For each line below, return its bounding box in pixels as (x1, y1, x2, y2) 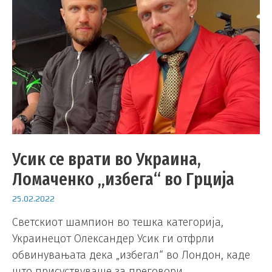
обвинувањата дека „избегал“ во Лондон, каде (12, 248, 250, 262)
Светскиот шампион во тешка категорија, (12, 216, 223, 229)
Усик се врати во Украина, (12, 148, 201, 170)
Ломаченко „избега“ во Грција (12, 168, 234, 190)
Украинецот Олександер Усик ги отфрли (12, 232, 214, 246)
